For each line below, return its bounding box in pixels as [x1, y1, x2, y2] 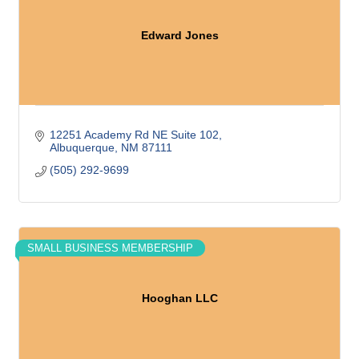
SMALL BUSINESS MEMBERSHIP [27, 242, 193, 254]
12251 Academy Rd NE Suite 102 [49, 128, 219, 141]
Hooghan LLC [141, 291, 218, 305]
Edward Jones [140, 28, 219, 42]
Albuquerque [49, 141, 115, 154]
